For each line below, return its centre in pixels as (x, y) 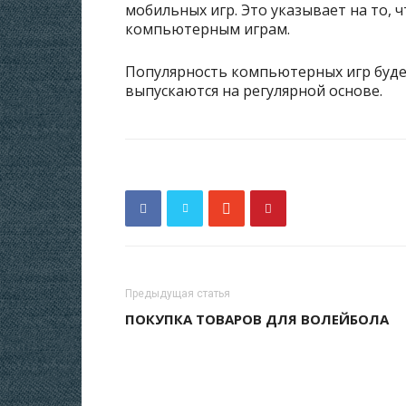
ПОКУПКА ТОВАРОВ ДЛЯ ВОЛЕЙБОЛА (257, 319)
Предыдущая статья (178, 294)
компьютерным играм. (208, 29)
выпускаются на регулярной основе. (254, 91)
